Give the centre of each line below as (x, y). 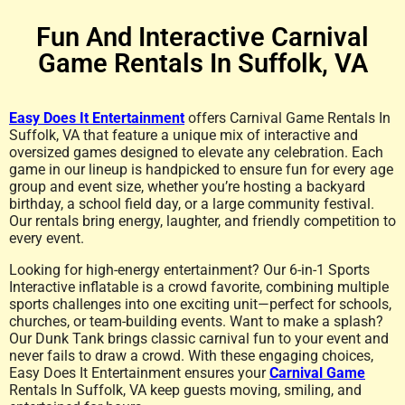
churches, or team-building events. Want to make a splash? (196, 321)
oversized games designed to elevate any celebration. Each (196, 152)
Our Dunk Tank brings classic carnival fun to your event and (199, 339)
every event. (47, 238)
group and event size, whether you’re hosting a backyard (187, 187)
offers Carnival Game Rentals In (287, 118)
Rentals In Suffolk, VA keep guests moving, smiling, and (185, 390)
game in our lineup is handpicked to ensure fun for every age (201, 170)
